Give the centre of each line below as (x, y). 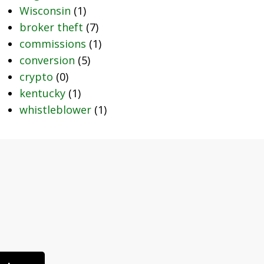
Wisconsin (45, 11)
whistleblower (55, 110)
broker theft (51, 27)
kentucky (42, 93)
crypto (36, 77)
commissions (52, 44)
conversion (47, 60)
